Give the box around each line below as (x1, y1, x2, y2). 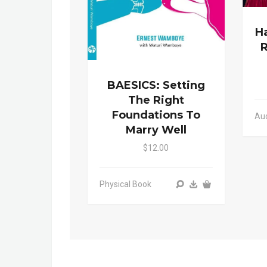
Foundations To (111, 108, 200, 122)
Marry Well (125, 123, 187, 137)
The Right (128, 94, 184, 107)
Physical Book (100, 179, 151, 190)
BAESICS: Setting (107, 79, 205, 92)
